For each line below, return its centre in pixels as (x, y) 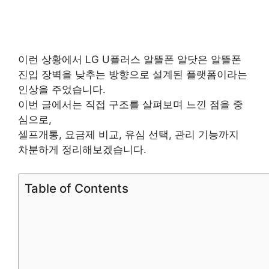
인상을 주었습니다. (62, 90)
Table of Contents (77, 188)
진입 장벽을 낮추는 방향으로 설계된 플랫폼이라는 (133, 75)
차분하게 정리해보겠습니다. (82, 150)
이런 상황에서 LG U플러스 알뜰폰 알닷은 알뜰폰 (130, 60)
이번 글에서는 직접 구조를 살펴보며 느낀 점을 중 (131, 105)
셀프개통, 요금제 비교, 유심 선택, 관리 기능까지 (128, 135)
